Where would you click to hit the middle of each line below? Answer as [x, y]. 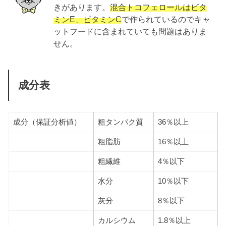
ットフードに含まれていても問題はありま [130, 32]
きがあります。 [82, 7]
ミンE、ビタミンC [88, 19]
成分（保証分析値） [47, 122]
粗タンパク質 [120, 122]
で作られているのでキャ [166, 19]
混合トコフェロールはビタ [159, 7]
